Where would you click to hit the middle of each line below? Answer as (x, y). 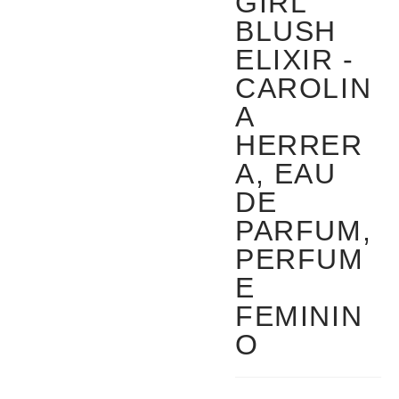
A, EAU (286, 174)
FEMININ (299, 317)
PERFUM (300, 260)
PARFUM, (304, 231)
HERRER (299, 146)
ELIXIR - (295, 60)
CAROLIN (304, 89)
